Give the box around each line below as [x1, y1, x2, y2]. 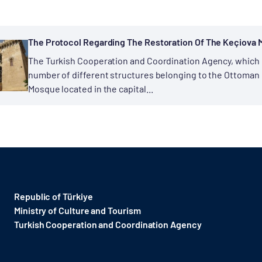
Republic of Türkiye [13, 191, 93, 202]
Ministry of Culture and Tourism [13, 205, 141, 216]
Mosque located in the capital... [28, 83, 153, 95]
